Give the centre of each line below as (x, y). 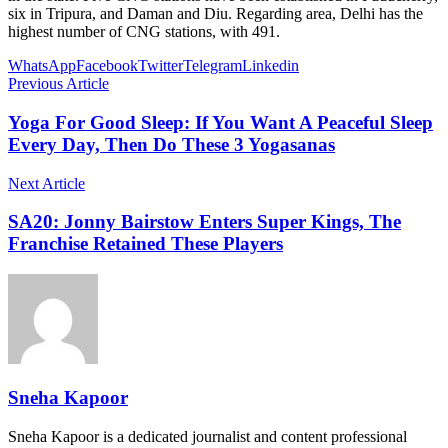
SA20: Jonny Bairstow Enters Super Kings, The (204, 222)
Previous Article (58, 84)
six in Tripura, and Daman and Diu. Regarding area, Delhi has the (215, 14)
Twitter (160, 66)
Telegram (212, 66)
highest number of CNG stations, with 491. (144, 32)
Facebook (107, 66)
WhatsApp (42, 66)
